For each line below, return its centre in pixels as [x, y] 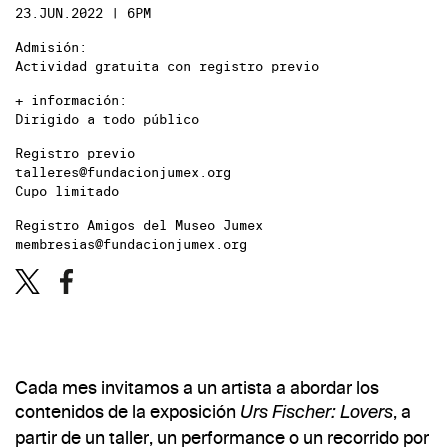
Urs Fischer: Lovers [316, 413]
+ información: [71, 100]
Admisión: [51, 47]
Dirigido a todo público [107, 119]
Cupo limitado [67, 191]
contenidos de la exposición [127, 411]
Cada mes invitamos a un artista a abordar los [197, 387]
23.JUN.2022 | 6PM [83, 13]
